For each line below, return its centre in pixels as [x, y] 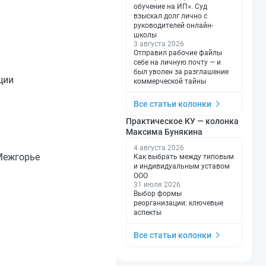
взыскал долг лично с [170, 16]
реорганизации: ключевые [178, 203]
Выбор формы [158, 194]
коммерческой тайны [170, 81]
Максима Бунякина [164, 132]
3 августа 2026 [159, 44]
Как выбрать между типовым [184, 157]
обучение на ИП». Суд [170, 7]
